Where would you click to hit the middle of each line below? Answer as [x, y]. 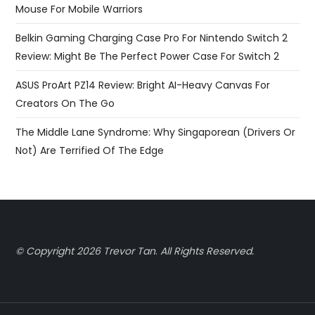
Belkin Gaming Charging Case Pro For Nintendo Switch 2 [152, 38]
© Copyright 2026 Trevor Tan [86, 251]
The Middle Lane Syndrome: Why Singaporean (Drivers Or [156, 133]
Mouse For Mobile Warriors [79, 9]
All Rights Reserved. [207, 251]
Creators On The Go [65, 104]
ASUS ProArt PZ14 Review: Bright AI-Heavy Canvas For [143, 85]
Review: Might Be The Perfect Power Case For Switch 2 [148, 57]
